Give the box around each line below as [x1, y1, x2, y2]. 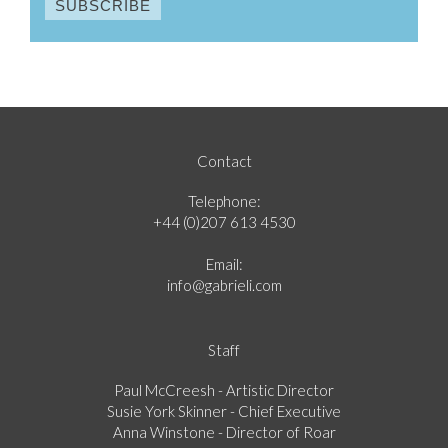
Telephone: [187, 191, 261, 210]
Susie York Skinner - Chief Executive [107, 401, 341, 420]
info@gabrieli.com [166, 275, 282, 294]
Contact [196, 151, 252, 170]
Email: [205, 254, 243, 273]
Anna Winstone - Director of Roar [112, 422, 336, 441]
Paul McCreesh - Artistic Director [114, 380, 334, 399]
